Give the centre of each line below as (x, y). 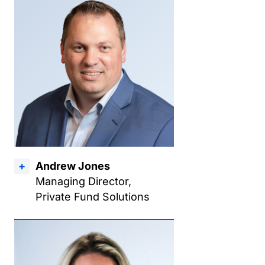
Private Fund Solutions (93, 197)
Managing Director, (83, 181)
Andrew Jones (73, 166)
